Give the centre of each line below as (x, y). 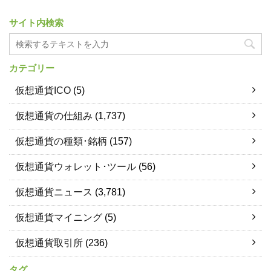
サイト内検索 (36, 22)
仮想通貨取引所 (49, 243)
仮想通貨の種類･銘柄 (61, 141)
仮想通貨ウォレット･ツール (76, 166)
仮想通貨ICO (43, 90)
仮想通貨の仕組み (54, 116)
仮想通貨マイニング (59, 217)
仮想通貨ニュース (54, 192)
